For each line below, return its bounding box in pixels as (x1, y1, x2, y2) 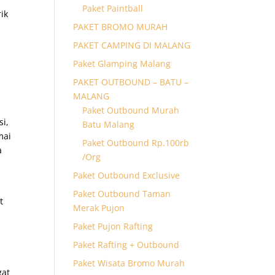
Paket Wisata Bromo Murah (73, 257, 185, 269)
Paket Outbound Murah (82, 104, 180, 116)
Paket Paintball (82, 2, 144, 14)
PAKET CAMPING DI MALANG (73, 39, 191, 51)
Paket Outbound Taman (73, 187, 171, 199)
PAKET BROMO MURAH (73, 20, 168, 33)
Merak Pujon (73, 201, 125, 214)
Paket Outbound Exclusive (73, 169, 180, 181)
